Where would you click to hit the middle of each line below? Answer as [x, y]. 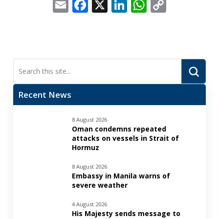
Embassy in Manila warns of [121, 176]
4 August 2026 [89, 204]
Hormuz [85, 148]
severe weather [99, 185]
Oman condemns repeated [119, 129]
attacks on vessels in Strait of [125, 138]
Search [22, 76]
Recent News [44, 95]
